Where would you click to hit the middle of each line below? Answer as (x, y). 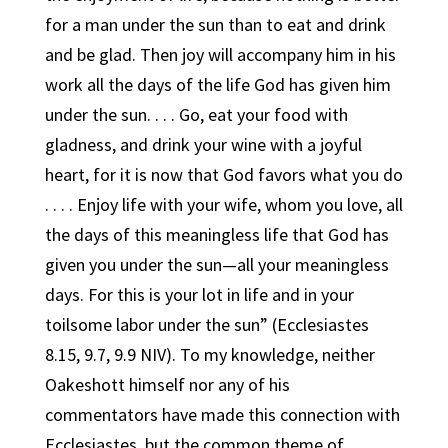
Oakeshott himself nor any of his (167, 384)
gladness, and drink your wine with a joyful (203, 144)
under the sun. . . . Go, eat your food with (196, 114)
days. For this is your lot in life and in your (199, 294)
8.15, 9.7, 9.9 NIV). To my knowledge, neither (209, 354)
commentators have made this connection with (222, 414)
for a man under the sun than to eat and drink (215, 24)
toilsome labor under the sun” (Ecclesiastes (206, 324)
